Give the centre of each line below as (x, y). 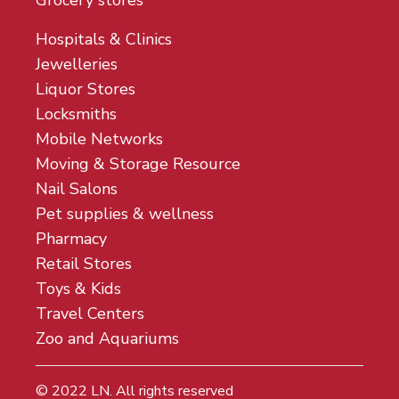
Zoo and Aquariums (107, 338)
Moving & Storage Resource (138, 164)
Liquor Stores (85, 89)
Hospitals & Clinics (104, 39)
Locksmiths (76, 114)
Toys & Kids (78, 289)
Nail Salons (77, 189)
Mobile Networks (99, 139)
